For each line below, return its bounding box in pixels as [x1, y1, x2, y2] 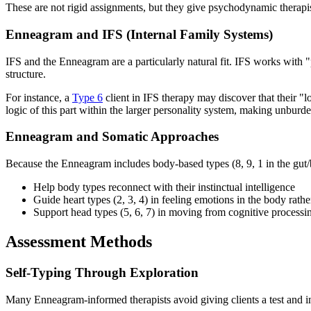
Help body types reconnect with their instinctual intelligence [33, 181, 295, 194]
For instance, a [6, 91, 72, 103]
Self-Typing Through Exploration [6, 264, 199, 280]
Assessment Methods [6, 233, 152, 251]
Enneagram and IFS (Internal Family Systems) [6, 26, 273, 42]
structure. [6, 67, 46, 80]
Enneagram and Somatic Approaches [6, 129, 219, 144]
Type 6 [72, 91, 103, 103]
